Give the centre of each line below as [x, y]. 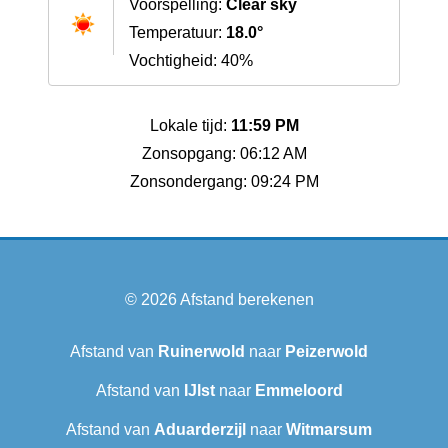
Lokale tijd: [190, 126]
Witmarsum [329, 430]
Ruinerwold [201, 352]
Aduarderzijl [200, 430]
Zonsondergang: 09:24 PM [224, 182]
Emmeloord [298, 391]
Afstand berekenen [246, 300]
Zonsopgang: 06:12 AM [224, 154]
